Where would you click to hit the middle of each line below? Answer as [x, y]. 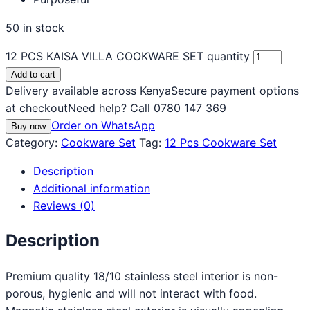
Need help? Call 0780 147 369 [147, 108]
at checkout [37, 108]
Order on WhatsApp [103, 125]
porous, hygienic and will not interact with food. [131, 294]
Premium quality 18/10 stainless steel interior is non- [142, 276]
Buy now [28, 126]
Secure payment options [235, 90]
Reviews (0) [64, 205]
